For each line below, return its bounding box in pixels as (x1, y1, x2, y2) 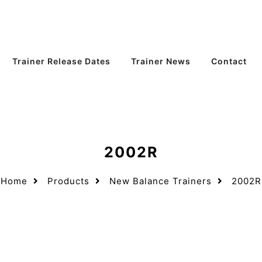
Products (47, 175, 89, 187)
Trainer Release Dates (12, 56, 111, 66)
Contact (211, 56, 247, 66)
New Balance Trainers (109, 175, 212, 187)
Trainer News (130, 56, 191, 66)
